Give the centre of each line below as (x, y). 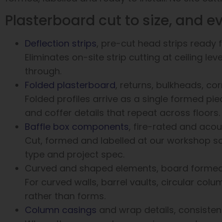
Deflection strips (61, 43)
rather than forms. (65, 196)
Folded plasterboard (70, 85)
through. (43, 71)
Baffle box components (77, 126)
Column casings (61, 210)
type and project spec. (75, 154)
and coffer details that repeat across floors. (122, 112)
